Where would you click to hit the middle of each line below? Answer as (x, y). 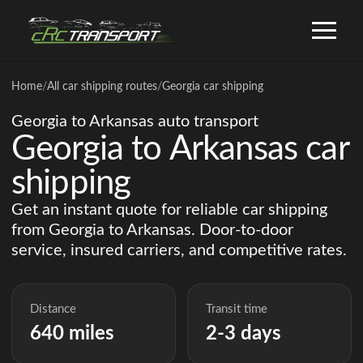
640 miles (73, 334)
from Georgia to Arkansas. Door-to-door (152, 230)
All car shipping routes (102, 87)
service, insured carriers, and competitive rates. (179, 250)
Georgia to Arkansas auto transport (135, 122)
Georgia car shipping (213, 87)
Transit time (237, 310)
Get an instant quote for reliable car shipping (169, 210)
